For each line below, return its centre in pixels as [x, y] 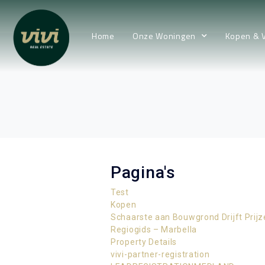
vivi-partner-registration [160, 254]
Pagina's [143, 172]
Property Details [144, 242]
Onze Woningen [164, 35]
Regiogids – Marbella [154, 230]
